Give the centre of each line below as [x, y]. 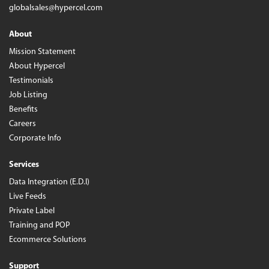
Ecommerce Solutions [48, 240]
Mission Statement [42, 52]
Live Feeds [28, 197]
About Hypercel [37, 67]
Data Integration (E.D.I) [49, 183]
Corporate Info [35, 139]
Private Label [32, 211]
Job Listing [28, 95]
